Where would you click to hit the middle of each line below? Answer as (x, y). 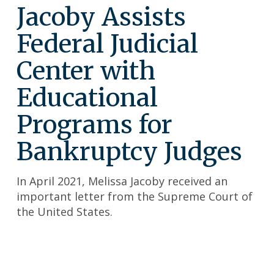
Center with (86, 71)
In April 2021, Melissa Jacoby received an (122, 181)
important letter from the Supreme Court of (135, 196)
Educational (87, 98)
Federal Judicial (107, 44)
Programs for (94, 125)
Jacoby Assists (101, 17)
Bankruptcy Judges (129, 152)
